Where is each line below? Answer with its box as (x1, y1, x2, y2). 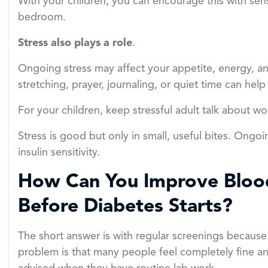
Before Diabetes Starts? (18, 197, 233, 217)
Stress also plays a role (18, 38, 132, 49)
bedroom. (18, 12, 66, 23)
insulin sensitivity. (18, 147, 100, 159)
